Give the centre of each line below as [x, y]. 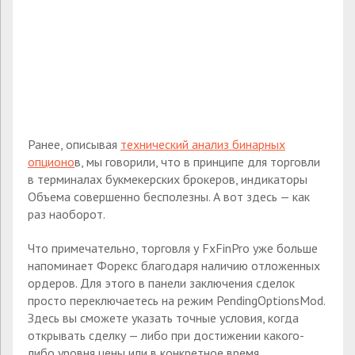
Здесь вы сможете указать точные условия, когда [163, 317]
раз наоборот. [67, 214]
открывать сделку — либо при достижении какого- [166, 335]
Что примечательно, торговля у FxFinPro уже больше [173, 248]
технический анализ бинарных [203, 144]
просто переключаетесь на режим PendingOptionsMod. [176, 300]
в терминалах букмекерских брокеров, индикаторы [168, 179]
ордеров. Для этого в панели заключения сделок [161, 282]
